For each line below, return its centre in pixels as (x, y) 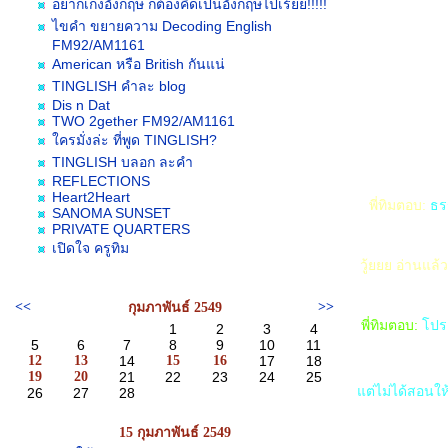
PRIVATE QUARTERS (121, 229)
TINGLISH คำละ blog (119, 86)
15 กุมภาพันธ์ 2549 (174, 432)
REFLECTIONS (101, 181)
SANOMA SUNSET (111, 213)
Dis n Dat (81, 105)
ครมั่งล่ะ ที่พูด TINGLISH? (134, 140)
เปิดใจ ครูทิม (90, 248)
